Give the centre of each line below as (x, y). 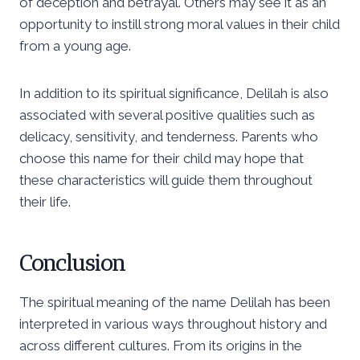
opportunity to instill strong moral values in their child (180, 24)
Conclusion (73, 263)
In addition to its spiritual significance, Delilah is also (174, 93)
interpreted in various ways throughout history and (173, 323)
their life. (45, 201)
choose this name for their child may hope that (162, 158)
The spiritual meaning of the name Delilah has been (175, 302)
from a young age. (75, 45)
